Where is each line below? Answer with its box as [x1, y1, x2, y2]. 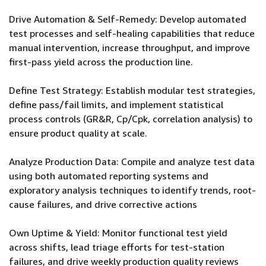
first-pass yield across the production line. [9, 56, 193, 68]
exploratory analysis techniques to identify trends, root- [9, 184, 256, 196]
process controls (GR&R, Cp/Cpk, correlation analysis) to [9, 113, 252, 125]
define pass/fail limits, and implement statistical [9, 99, 223, 110]
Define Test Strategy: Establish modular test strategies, [9, 84, 255, 96]
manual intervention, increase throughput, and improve [9, 42, 250, 53]
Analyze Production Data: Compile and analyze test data [9, 156, 255, 167]
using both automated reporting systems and [9, 170, 208, 182]
